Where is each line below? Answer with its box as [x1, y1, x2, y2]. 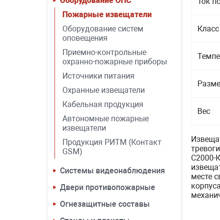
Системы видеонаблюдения [60, 166, 165, 175]
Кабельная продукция [62, 100, 143, 109]
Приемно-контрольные [62, 48, 146, 57]
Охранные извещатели [62, 85, 145, 95]
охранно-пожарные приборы [62, 57, 167, 66]
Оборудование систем [62, 24, 143, 33]
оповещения [62, 33, 108, 43]
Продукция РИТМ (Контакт [62, 137, 162, 147]
